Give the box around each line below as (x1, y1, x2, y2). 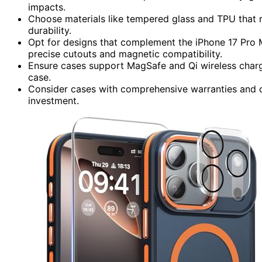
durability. (28, 24, 71, 36)
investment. (28, 94, 79, 106)
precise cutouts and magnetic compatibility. (28, 47, 222, 60)
